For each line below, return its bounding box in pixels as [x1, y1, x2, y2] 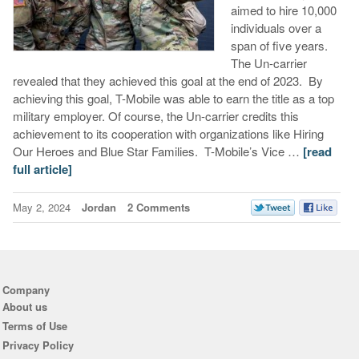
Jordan [81, 200, 116, 216]
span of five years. [230, 37, 328, 54]
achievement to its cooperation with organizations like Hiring [12, 125, 324, 143]
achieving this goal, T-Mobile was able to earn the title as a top [12, 90, 334, 107]
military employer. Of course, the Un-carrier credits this [12, 107, 299, 125]
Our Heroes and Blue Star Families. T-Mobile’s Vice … [12, 143, 303, 160]
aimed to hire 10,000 [230, 2, 337, 19]
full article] [12, 160, 72, 179]
